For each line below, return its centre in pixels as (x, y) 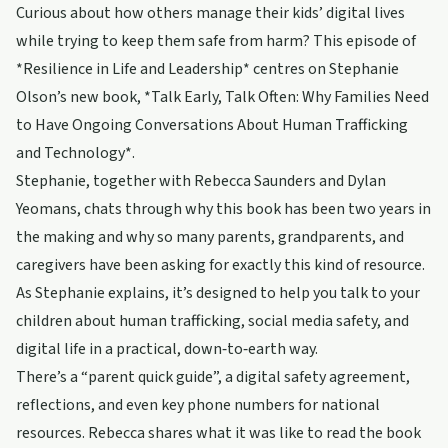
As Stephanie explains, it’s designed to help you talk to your (218, 293)
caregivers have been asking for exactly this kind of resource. (220, 265)
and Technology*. (75, 153)
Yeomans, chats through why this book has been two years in (223, 209)
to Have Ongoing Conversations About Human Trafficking (212, 125)
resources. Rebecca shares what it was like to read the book (218, 433)
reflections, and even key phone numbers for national (198, 405)
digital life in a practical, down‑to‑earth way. (167, 349)
